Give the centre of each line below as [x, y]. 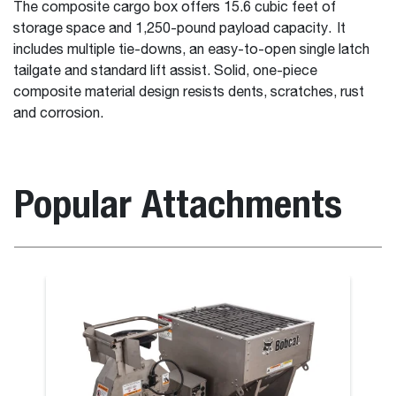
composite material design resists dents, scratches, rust [189, 93]
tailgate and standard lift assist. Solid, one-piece [165, 72]
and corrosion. [58, 114]
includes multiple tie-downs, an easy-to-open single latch [191, 50]
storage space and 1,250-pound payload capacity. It [179, 29]
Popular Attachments [178, 203]
